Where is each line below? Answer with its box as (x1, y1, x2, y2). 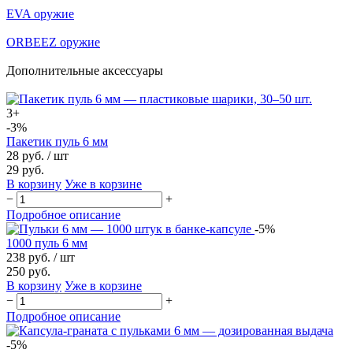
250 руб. (6, 264, 50, 278)
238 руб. (6, 250, 50, 264)
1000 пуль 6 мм (6, 236, 87, 250)
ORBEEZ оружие (6, 35, 100, 49)
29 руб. (6, 162, 44, 176)
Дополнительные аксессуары (6, 63, 163, 77)
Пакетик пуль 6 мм (6, 134, 108, 148)
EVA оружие (6, 6, 74, 20)
